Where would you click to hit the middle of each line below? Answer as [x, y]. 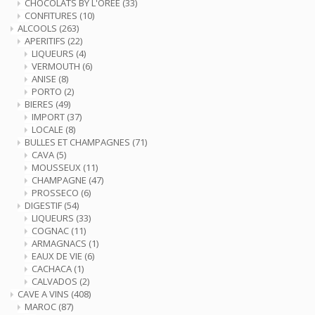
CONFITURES [52, 15]
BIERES [40, 104]
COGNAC [51, 231]
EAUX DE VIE [58, 256]
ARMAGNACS [60, 243]
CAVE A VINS [44, 294]
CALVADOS [56, 281]
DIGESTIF [44, 205]
